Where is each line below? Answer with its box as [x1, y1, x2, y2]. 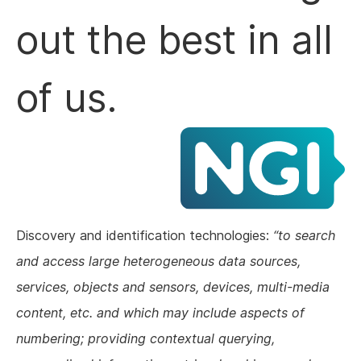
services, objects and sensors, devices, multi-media [16, 278, 330, 295]
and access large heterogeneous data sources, [16, 252, 301, 269]
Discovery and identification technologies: [16, 226, 273, 243]
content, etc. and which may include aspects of [16, 304, 305, 321]
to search [278, 226, 335, 243]
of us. [16, 74, 118, 122]
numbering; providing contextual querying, [16, 330, 275, 346]
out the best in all [16, 16, 333, 64]
